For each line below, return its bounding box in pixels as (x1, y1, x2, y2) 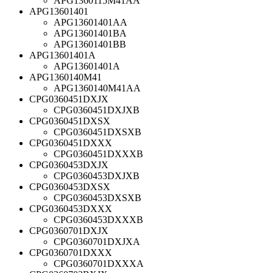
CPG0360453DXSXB (54, 192, 141, 203)
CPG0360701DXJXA (54, 236, 140, 247)
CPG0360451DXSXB (54, 126, 141, 137)
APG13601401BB (54, 38, 126, 49)
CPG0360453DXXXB (54, 214, 143, 225)
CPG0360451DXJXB (54, 104, 140, 115)
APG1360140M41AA (54, 82, 141, 93)
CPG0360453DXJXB (54, 170, 140, 181)
